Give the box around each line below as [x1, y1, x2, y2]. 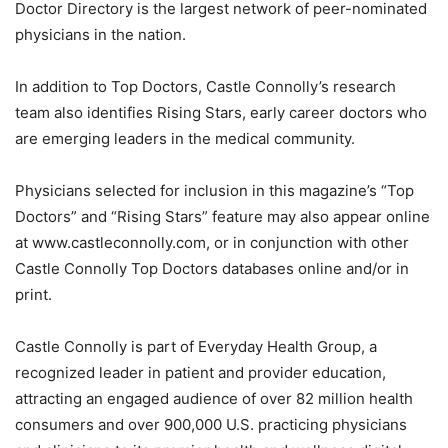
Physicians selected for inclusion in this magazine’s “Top [15, 180, 414, 200]
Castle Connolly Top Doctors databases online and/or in [15, 258, 409, 278]
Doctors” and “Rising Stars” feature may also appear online [15, 206, 430, 226]
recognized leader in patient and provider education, [15, 362, 386, 382]
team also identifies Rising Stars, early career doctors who [15, 102, 427, 122]
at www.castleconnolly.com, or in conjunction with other [15, 232, 409, 252]
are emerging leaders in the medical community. [15, 128, 359, 148]
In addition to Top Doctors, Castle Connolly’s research [15, 76, 396, 96]
